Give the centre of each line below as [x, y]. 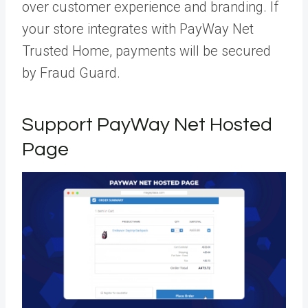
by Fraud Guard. [73, 73]
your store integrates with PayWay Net [138, 29]
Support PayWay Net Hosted [147, 124]
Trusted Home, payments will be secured [146, 51]
